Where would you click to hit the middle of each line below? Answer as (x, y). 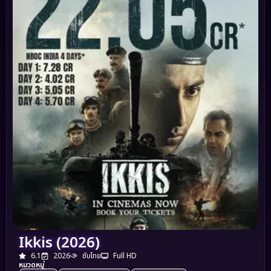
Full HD (125, 256)
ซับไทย (92, 256)
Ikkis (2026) (59, 243)
